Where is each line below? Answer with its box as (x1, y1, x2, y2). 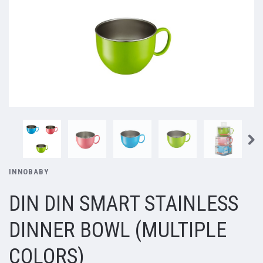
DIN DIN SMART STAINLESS (9, 191, 238, 217)
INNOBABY (9, 167, 49, 176)
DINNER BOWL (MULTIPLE (9, 218, 227, 243)
